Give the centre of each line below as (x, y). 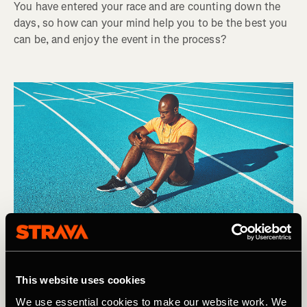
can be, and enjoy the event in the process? (120, 39)
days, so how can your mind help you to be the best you (151, 23)
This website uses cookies (81, 280)
